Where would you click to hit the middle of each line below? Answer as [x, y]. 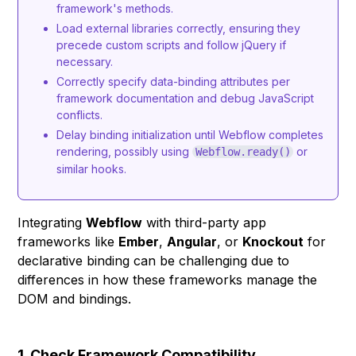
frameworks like [68, 242]
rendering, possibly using [125, 151]
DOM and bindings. [75, 299]
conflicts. [80, 115]
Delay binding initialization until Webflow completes [190, 135]
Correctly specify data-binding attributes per [174, 81]
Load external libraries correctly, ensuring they [179, 28]
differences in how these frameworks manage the [168, 280]
